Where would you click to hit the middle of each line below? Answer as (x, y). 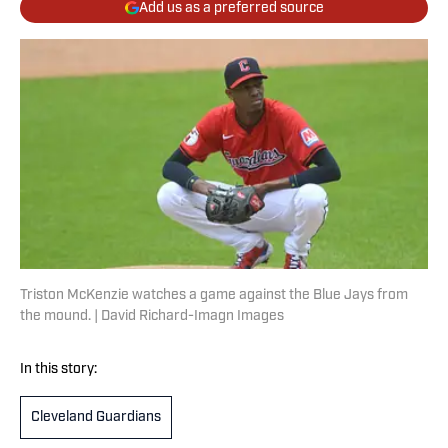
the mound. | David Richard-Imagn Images (152, 317)
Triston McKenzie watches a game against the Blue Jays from (214, 296)
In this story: (58, 370)
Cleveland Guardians (96, 418)
